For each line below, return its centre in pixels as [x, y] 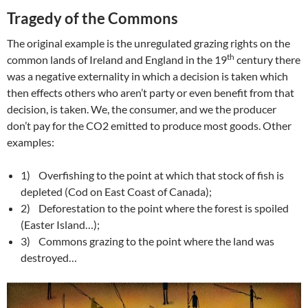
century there [267, 59]
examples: [31, 142]
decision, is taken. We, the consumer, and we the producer [142, 109]
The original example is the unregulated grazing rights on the [148, 43]
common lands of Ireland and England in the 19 [117, 59]
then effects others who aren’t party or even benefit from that [151, 92]
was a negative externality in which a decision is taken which [147, 76]
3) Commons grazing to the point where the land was [147, 241]
